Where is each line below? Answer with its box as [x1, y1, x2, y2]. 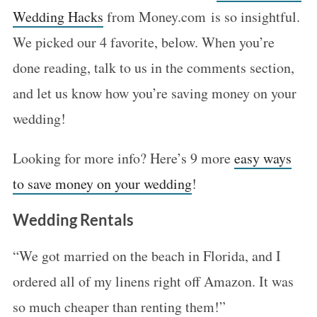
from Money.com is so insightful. [103, 6, 300, 26]
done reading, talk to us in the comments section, [12, 57, 294, 77]
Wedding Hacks [12, 6, 103, 26]
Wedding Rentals [12, 209, 134, 229]
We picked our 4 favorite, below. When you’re [12, 32, 275, 52]
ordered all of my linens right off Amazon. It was [12, 271, 294, 291]
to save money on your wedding [12, 173, 192, 193]
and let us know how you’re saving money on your [12, 83, 296, 103]
